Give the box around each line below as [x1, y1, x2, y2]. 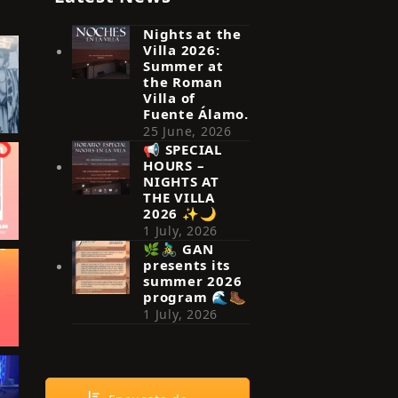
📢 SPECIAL [143, 139, 222, 158]
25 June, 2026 [143, 122, 232, 139]
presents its [143, 255, 230, 274]
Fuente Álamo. [143, 104, 249, 123]
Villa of [143, 88, 195, 107]
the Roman [143, 72, 223, 91]
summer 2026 [143, 271, 243, 290]
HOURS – [143, 155, 205, 174]
